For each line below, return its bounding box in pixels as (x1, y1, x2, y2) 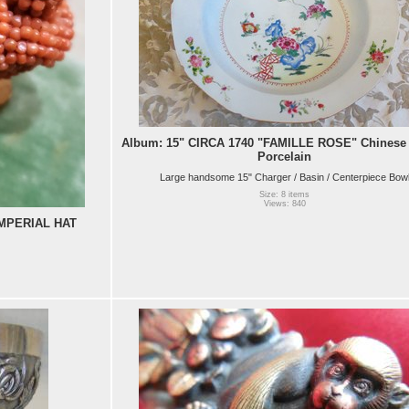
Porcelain (257, 149, 311, 163)
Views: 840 (263, 199, 306, 209)
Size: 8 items (259, 190, 309, 200)
